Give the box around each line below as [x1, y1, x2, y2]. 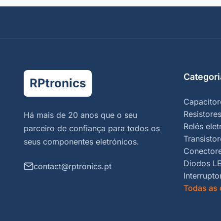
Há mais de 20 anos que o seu [24, 110, 137, 120]
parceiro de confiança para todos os [24, 123, 160, 133]
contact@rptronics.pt [34, 161, 111, 171]
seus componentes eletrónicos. [24, 137, 139, 147]
